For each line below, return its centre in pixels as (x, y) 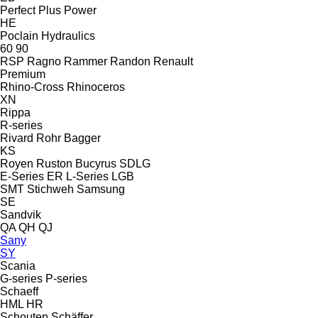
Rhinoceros (96, 87)
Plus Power (67, 10)
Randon (130, 61)
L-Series (87, 176)
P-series (66, 278)
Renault (173, 61)
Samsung (101, 189)
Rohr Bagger (68, 138)
